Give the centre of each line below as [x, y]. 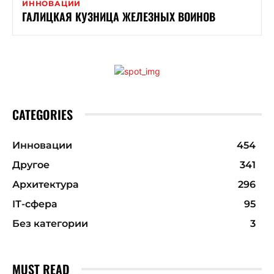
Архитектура [46, 184]
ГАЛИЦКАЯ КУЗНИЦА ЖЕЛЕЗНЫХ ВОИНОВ [119, 16]
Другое [31, 165]
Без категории [50, 223]
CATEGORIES [43, 114]
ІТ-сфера [35, 204]
